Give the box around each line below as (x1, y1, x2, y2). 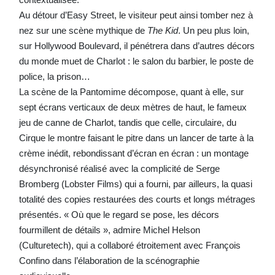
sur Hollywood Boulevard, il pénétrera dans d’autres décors (18, 40, 255, 51)
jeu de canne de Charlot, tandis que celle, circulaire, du (18, 117, 236, 128)
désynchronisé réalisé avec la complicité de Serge (18, 163, 220, 174)
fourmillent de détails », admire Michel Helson (18, 224, 200, 235)
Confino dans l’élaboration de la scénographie (18, 255, 199, 266)
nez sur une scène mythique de (18, 25, 147, 36)
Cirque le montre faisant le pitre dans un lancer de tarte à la (18, 132, 254, 143)
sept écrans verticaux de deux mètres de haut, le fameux (18, 101, 247, 112)
